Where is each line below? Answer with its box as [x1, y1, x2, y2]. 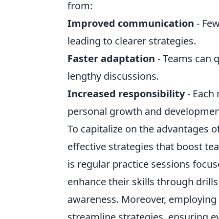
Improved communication [67, 17, 194, 30]
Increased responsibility [67, 87, 185, 100]
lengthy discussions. [67, 69, 159, 83]
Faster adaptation [67, 52, 155, 65]
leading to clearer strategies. [67, 34, 196, 47]
